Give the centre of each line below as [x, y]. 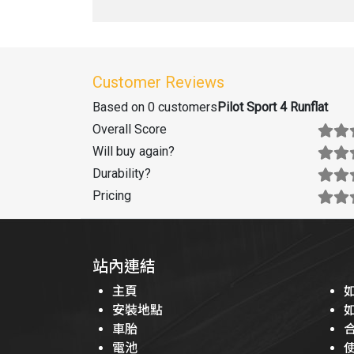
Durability [119, 173]
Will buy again [130, 151]
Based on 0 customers [155, 107]
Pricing [112, 195]
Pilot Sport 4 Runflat [273, 107]
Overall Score [130, 129]
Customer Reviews [158, 82]
